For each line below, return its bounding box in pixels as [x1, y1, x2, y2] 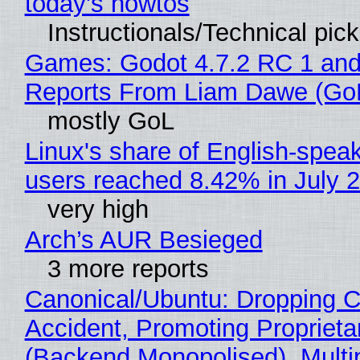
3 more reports [47, 254, 209, 283]
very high [47, 194, 149, 223]
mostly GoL [47, 106, 174, 135]
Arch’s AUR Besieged [24, 225, 263, 254]
